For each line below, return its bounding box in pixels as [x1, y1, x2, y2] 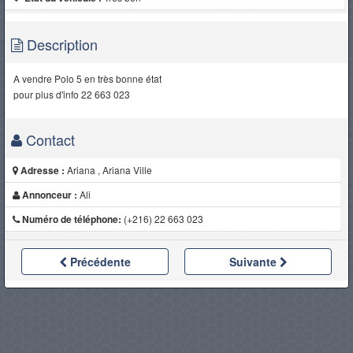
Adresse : [20, 162, 65, 177]
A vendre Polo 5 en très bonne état [13, 71, 162, 85]
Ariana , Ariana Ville [64, 162, 152, 176]
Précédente [70, 253, 131, 269]
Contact [22, 128, 75, 150]
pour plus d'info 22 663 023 [13, 87, 130, 101]
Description [23, 33, 98, 54]
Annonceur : [21, 187, 77, 202]
